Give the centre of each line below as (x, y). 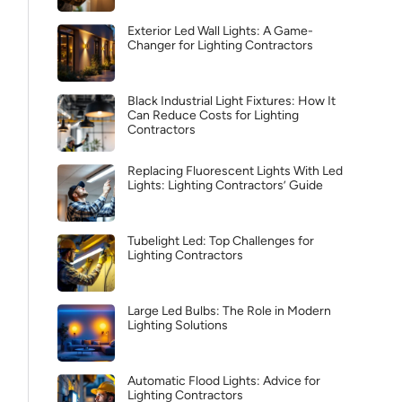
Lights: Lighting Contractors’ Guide (225, 185)
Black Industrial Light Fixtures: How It (232, 101)
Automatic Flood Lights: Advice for (224, 381)
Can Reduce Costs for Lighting (213, 115)
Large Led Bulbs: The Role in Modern (229, 311)
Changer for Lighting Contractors (220, 45)
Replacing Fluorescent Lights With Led (235, 171)
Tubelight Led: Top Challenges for (221, 241)
